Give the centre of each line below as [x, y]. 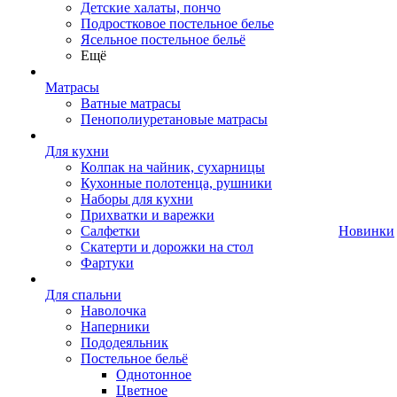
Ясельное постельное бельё [163, 39]
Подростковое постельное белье [177, 23]
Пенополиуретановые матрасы [174, 119]
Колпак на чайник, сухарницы [173, 167]
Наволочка [113, 311]
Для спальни [83, 295]
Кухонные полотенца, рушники [176, 183]
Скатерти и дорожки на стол [167, 247]
